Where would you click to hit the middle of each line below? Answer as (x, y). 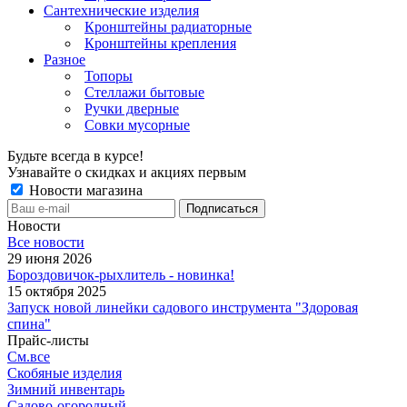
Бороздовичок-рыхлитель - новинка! (121, 274)
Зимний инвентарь (66, 389)
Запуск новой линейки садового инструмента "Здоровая (183, 307)
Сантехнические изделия (121, 10)
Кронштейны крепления (160, 43)
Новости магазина (84, 190)
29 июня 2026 (50, 258)
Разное (65, 59)
